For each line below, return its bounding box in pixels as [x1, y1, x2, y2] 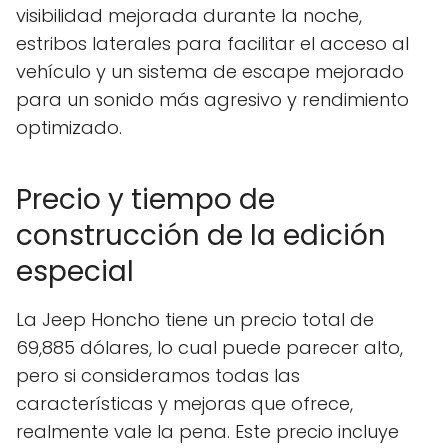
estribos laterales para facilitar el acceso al [16, 31, 409, 57]
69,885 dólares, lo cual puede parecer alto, [16, 335, 403, 361]
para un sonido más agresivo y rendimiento [16, 87, 409, 113]
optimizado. [16, 115, 122, 141]
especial [16, 252, 134, 292]
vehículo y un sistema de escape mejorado [16, 59, 404, 85]
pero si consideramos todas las [16, 363, 300, 389]
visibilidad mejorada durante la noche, [16, 3, 362, 29]
